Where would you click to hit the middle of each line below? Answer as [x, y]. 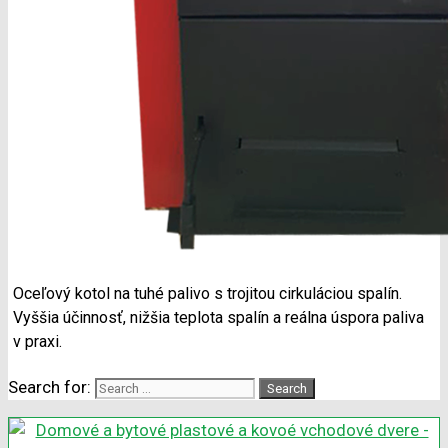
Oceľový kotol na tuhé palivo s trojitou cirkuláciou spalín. [207, 294]
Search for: [49, 387]
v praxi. [37, 342]
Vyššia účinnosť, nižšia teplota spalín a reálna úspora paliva [218, 318]
